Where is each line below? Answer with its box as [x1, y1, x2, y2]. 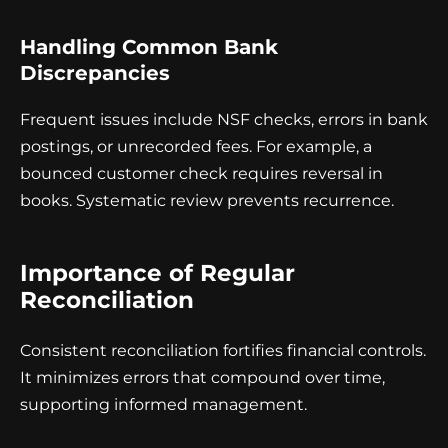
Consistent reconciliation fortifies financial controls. [20, 341, 426, 361]
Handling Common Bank [20, 35, 278, 60]
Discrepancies [20, 61, 170, 86]
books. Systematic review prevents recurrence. [20, 191, 394, 211]
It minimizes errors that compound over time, [20, 368, 385, 388]
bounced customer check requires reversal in [20, 164, 383, 184]
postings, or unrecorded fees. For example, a [20, 137, 372, 157]
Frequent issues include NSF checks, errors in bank [20, 110, 428, 130]
